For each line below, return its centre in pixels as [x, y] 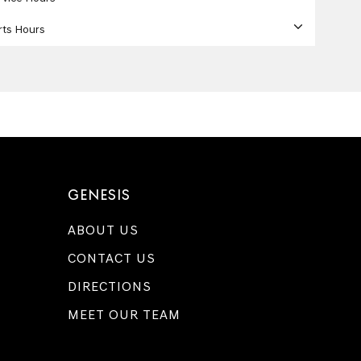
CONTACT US [111, 258]
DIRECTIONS [109, 286]
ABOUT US [103, 230]
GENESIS [99, 194]
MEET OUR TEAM [124, 314]
